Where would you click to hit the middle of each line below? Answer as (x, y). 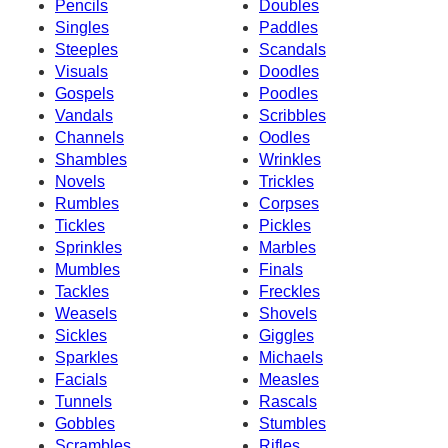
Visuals (81, 71)
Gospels (84, 93)
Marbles (287, 247)
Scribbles (292, 115)
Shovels (288, 313)
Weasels (86, 313)
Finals (281, 269)
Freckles (289, 291)
